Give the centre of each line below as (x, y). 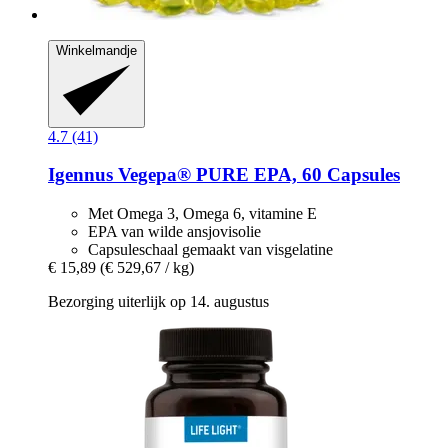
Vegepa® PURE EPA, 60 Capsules (256, 175)
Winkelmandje (96, 51)
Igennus (80, 175)
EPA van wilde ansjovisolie (174, 232)
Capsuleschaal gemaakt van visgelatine (210, 250)
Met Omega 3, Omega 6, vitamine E (202, 214)
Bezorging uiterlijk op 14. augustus (158, 302)
